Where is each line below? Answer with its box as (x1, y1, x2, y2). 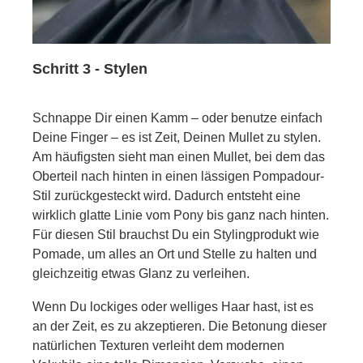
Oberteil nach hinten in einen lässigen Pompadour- (32, 169, 324, 183)
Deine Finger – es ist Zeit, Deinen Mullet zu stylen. (32, 130, 321, 144)
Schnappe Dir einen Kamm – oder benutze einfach (32, 110, 322, 125)
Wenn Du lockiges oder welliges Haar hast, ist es (32, 299, 314, 314)
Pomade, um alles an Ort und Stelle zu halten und (32, 246, 317, 261)
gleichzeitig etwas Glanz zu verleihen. (32, 266, 250, 280)
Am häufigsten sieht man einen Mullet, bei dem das (32, 149, 325, 164)
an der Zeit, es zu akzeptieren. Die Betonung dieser (32, 318, 327, 333)
